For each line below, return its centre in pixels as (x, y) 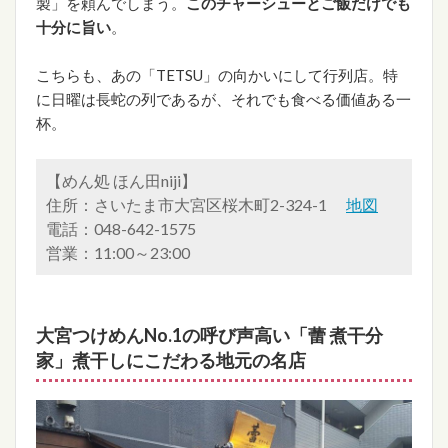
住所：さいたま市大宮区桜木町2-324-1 (196, 205)
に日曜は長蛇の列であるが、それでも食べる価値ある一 (223, 99)
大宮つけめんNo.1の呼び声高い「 (172, 335)
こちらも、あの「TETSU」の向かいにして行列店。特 (217, 75)
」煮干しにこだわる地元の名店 (180, 360)
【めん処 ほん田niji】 (121, 181)
